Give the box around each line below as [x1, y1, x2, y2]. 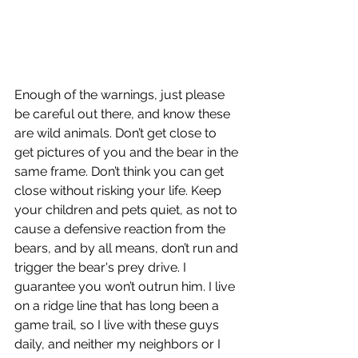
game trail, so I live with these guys [14, 317, 222, 333]
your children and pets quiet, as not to [14, 202, 241, 218]
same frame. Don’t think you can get [14, 164, 227, 180]
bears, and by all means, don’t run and [14, 241, 241, 257]
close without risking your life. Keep [14, 183, 225, 199]
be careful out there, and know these [14, 106, 233, 122]
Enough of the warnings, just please [14, 87, 228, 103]
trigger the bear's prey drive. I [14, 260, 189, 276]
